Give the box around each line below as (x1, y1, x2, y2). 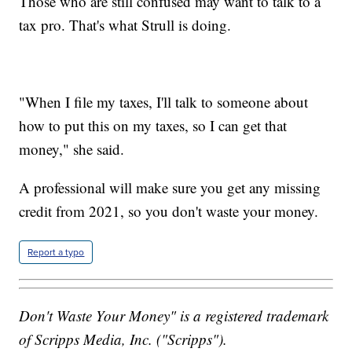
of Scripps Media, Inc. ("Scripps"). (19, 329, 228, 350)
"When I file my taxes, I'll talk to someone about (19, 91, 309, 112)
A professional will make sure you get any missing (19, 177, 321, 197)
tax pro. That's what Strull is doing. (19, 14, 232, 35)
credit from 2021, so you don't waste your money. (19, 200, 319, 221)
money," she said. (19, 138, 125, 159)
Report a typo (27, 244, 85, 259)
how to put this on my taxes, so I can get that (19, 115, 288, 135)
